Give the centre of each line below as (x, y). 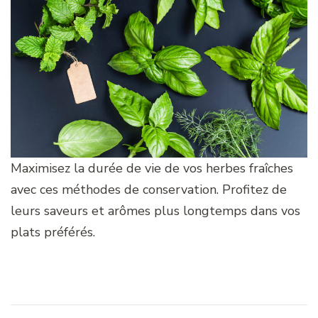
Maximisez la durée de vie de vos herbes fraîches (152, 168)
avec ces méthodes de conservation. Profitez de (149, 189)
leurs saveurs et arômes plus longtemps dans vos (155, 210)
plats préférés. (53, 232)
